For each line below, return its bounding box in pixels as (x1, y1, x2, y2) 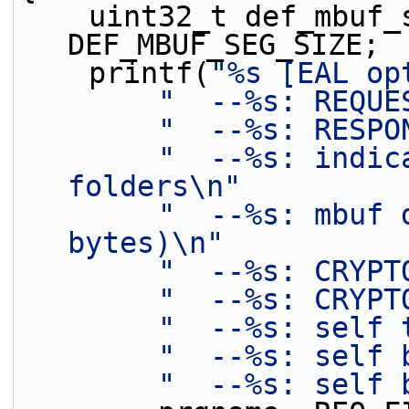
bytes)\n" (68, 226, 224, 259)
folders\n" (68, 170, 241, 203)
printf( (89, 57, 210, 89)
